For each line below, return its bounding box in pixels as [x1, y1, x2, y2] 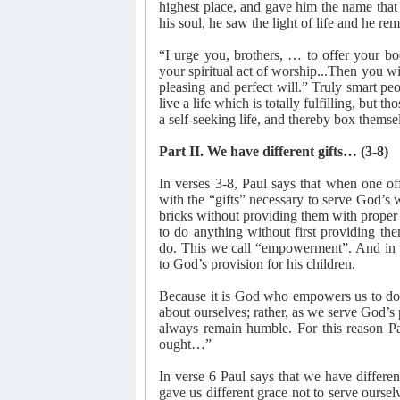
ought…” [159, 336, 212, 352]
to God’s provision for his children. [159, 255, 355, 271]
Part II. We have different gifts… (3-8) [159, 143, 388, 159]
